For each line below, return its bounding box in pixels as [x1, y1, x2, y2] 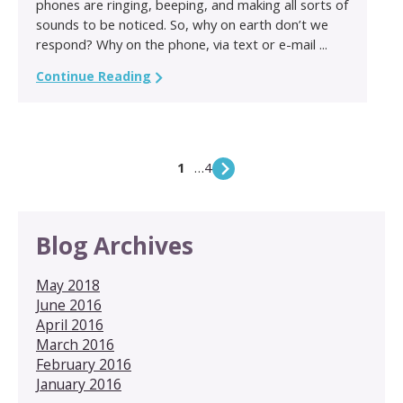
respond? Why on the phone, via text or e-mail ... [36, 34, 327, 53]
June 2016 [36, 294, 102, 315]
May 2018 [36, 274, 100, 295]
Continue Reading [36, 67, 151, 85]
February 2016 [36, 354, 131, 374]
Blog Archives [36, 228, 193, 262]
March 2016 [36, 334, 114, 354]
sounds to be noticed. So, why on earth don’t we [36, 14, 328, 33]
